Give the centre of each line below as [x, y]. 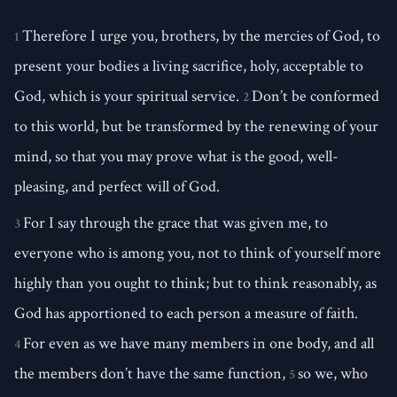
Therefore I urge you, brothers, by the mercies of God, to [201, 36]
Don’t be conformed [315, 97]
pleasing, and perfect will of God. [117, 187]
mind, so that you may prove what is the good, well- [176, 157]
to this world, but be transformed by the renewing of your [196, 127]
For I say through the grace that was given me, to [175, 222]
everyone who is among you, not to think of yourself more [198, 253]
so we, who [333, 373]
